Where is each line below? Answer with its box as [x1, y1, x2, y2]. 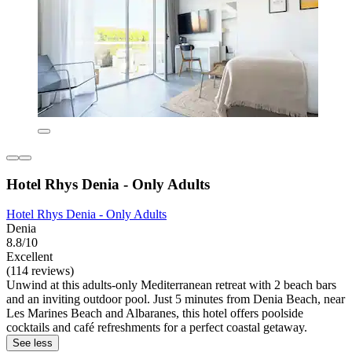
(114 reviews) [6, 264, 74, 278]
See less [13, 337, 53, 350]
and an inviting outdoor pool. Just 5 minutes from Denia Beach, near [6, 292, 345, 306]
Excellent [6, 250, 53, 264]
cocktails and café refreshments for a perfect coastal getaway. [6, 321, 307, 335]
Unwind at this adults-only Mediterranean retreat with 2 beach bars [6, 278, 336, 292]
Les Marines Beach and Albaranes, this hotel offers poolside [6, 306, 303, 321]
